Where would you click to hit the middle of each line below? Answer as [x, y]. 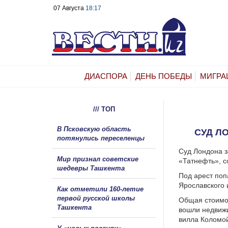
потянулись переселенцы [102, 138]
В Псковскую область [94, 129]
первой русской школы [96, 198]
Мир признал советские [98, 159]
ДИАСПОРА [106, 76]
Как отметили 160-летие [100, 189]
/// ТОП [104, 109]
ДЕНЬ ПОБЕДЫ [164, 76]
